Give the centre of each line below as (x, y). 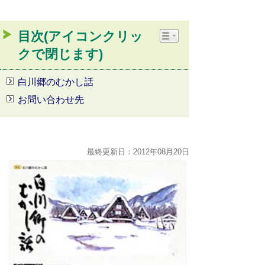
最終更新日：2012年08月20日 (138, 152)
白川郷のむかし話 (56, 82)
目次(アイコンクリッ (80, 36)
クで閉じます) (60, 54)
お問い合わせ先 (51, 100)
